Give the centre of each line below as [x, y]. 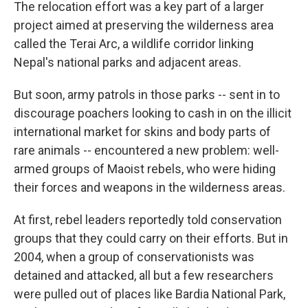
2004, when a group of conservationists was [134, 256]
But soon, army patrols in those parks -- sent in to [147, 94]
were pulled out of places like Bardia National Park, [150, 294]
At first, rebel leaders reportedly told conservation [148, 219]
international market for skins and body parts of [142, 131]
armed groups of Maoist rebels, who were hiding [145, 168]
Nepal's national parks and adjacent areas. [128, 62]
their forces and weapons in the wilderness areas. [150, 187]
